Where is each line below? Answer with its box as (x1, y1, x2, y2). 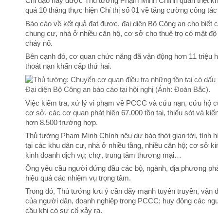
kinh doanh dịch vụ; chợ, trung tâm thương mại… (25, 151, 182, 159)
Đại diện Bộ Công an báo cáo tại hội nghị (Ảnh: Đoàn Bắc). (25, 86, 210, 94)
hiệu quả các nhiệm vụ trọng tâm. (25, 174, 131, 182)
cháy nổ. (25, 39, 53, 47)
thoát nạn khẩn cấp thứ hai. (25, 62, 111, 70)
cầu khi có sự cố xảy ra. (25, 207, 102, 215)
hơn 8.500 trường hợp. (25, 118, 98, 127)
